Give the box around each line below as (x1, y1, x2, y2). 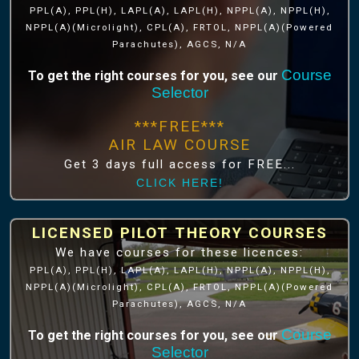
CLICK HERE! (135, 176, 224, 189)
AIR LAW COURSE (108, 135, 251, 154)
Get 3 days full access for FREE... (63, 156, 296, 171)
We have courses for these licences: (116, 245, 304, 260)
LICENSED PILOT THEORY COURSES (31, 224, 328, 243)
